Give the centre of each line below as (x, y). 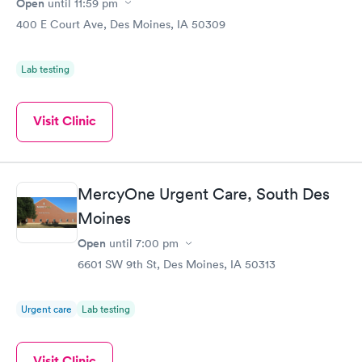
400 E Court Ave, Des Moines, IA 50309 (121, 24)
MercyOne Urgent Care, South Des (204, 194)
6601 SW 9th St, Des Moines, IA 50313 (177, 264)
